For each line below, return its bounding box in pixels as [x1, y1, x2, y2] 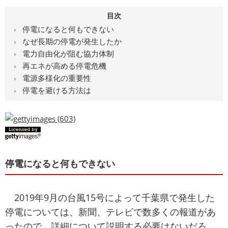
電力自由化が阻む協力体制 [22, 48, 114, 59]
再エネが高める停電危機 [22, 61, 106, 71]
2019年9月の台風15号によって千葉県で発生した [5, 191, 215, 204]
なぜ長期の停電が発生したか [22, 36, 122, 47]
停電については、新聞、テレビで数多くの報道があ [5, 206, 216, 218]
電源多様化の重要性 [22, 73, 91, 83]
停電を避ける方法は [22, 85, 91, 96]
